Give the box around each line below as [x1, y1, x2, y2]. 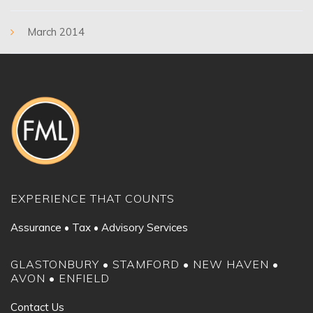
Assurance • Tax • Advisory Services [10, 221, 188, 234]
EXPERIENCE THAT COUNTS [10, 191, 175, 205]
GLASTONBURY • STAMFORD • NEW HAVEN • [10, 257, 279, 271]
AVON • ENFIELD [10, 271, 110, 285]
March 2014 [27, 25, 85, 38]
